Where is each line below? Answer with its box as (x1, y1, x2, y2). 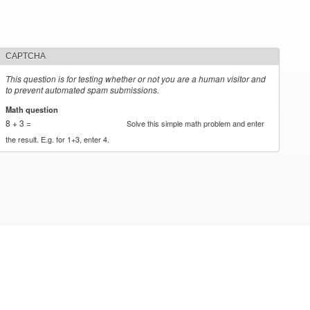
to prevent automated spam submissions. (6, 84, 160, 95)
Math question (6, 103, 61, 115)
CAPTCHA (6, 51, 46, 61)
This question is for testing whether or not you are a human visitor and (6, 73, 266, 84)
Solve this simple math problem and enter (127, 117, 265, 129)
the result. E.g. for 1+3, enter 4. (6, 133, 110, 145)
